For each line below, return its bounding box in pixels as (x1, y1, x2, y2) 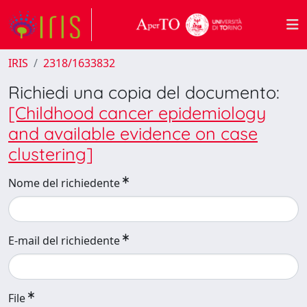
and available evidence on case (8, 123, 258, 144)
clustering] (8, 143, 93, 164)
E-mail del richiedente (8, 233, 120, 248)
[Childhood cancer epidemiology (8, 102, 266, 123)
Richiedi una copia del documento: (8, 82, 280, 103)
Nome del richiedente (8, 175, 120, 191)
